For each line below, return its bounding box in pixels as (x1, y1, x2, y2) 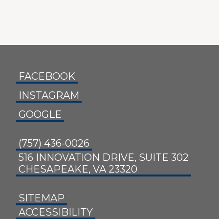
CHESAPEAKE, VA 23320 (19, 163, 137, 175)
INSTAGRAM (19, 89, 79, 102)
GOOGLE (19, 109, 62, 121)
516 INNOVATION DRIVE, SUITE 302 (19, 152, 189, 164)
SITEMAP (19, 192, 65, 204)
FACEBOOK (19, 70, 75, 83)
